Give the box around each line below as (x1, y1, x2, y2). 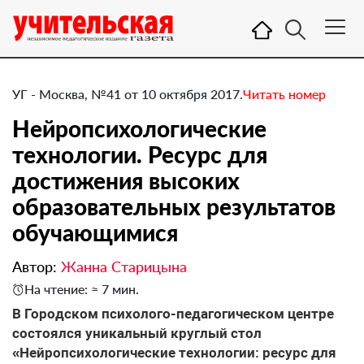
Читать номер (243, 86, 326, 102)
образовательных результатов (12, 193, 336, 220)
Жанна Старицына (61, 258, 187, 275)
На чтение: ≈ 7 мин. (24, 281, 139, 297)
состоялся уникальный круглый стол (12, 325, 262, 341)
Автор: (12, 258, 61, 275)
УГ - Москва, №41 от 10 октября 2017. (12, 86, 243, 102)
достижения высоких (12, 167, 240, 194)
